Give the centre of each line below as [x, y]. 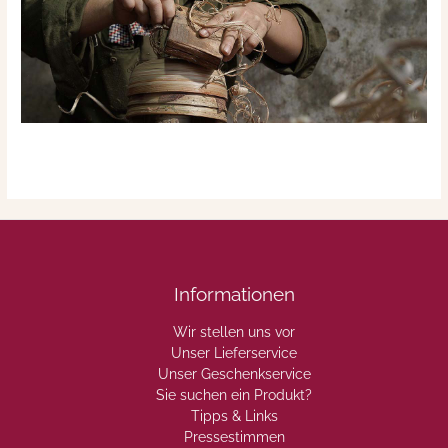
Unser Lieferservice [234, 352]
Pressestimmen [234, 436]
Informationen [234, 294]
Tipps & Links [234, 415]
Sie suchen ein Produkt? [234, 394]
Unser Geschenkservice [234, 373]
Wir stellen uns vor [234, 331]
